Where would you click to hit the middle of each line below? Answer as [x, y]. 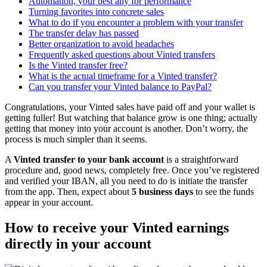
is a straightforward [201, 159]
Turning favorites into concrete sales [96, 11]
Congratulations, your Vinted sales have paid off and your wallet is [130, 107]
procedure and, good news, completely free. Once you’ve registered [132, 170]
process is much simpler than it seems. [76, 139]
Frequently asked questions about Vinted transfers [122, 54]
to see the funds [223, 191]
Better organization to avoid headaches [101, 44]
